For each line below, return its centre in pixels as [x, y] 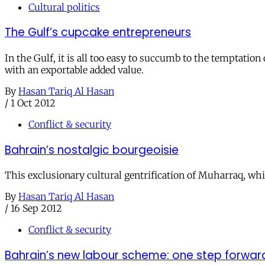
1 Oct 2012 [33, 103]
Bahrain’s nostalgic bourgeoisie [92, 150]
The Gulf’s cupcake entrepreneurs [98, 33]
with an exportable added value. [74, 70]
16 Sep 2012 [36, 209]
